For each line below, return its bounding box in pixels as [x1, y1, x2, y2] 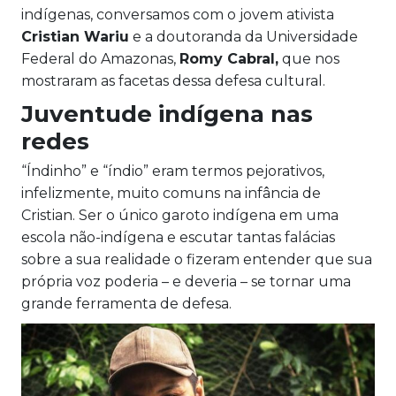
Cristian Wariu [21, 28, 129, 46]
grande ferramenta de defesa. [21, 295, 232, 313]
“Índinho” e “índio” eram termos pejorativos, [21, 163, 324, 180]
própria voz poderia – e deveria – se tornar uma [21, 273, 351, 291]
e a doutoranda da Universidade [129, 28, 358, 46]
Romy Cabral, [179, 50, 278, 68]
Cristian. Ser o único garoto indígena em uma [21, 207, 339, 225]
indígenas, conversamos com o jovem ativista [21, 6, 334, 24]
